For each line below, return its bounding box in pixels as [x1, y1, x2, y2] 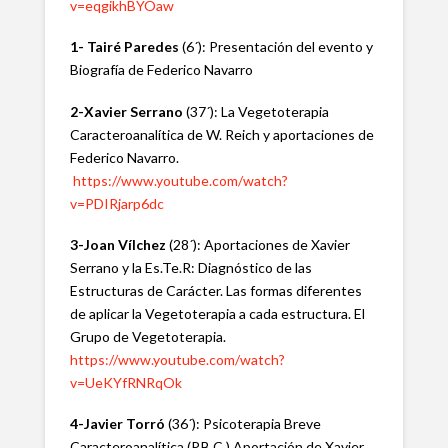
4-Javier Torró [69, 415, 165, 433]
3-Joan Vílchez [69, 235, 166, 253]
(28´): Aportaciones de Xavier [165, 235, 350, 253]
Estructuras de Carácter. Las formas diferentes [69, 281, 362, 299]
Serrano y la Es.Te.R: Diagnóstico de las [69, 258, 312, 276]
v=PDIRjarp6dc [69, 194, 164, 212]
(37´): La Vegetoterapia [182, 102, 329, 120]
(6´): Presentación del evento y [181, 38, 373, 56]
